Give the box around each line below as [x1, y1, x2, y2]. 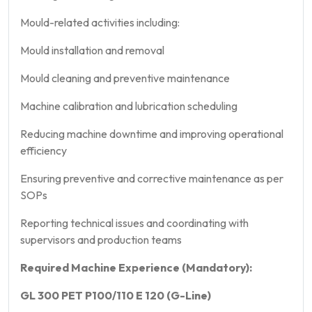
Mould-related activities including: [20, 15, 180, 29]
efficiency [20, 143, 67, 157]
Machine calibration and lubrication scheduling [20, 98, 237, 113]
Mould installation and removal [20, 42, 164, 57]
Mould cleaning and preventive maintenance [20, 70, 230, 85]
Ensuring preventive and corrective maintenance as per [20, 171, 283, 185]
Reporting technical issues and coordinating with [20, 215, 249, 230]
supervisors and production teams [20, 232, 182, 247]
